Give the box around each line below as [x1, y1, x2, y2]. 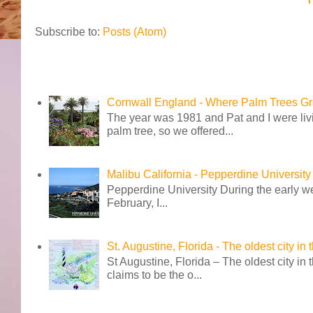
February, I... [107, 197, 168, 210]
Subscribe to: [35, 26, 103, 38]
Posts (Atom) [103, 26, 166, 38]
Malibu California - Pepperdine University [107, 168, 312, 180]
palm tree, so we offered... [107, 124, 234, 137]
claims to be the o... [107, 269, 203, 282]
